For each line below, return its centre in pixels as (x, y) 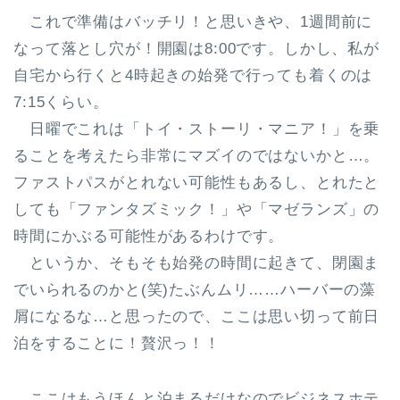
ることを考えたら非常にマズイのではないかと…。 (197, 156)
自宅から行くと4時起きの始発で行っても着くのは (193, 76)
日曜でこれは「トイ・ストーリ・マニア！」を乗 (197, 129)
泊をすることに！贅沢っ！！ (117, 344)
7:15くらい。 (61, 103)
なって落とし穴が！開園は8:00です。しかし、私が (196, 49)
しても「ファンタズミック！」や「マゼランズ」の (197, 210)
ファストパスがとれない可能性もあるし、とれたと (197, 183)
